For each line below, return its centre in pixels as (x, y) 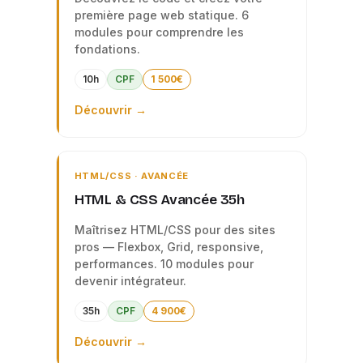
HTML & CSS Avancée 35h (159, 200)
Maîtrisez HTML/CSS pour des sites (175, 230)
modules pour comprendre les (159, 32)
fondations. (107, 49)
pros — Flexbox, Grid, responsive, (169, 247)
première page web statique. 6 (161, 15)
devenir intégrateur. (130, 281)
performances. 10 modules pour (164, 264)
